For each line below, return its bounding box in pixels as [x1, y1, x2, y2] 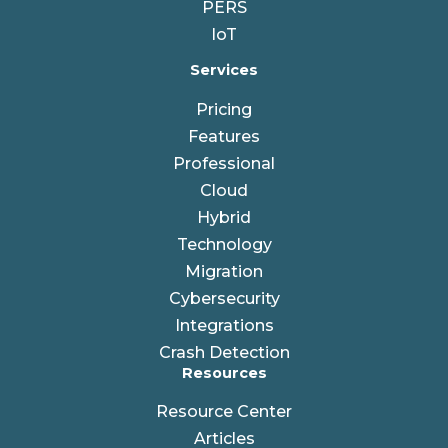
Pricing [196, 99, 252, 119]
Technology [176, 234, 272, 254]
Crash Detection [158, 342, 290, 362]
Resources [181, 363, 267, 382]
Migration [185, 261, 263, 281]
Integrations [174, 315, 274, 335]
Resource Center [156, 401, 292, 421]
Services [190, 61, 258, 80]
